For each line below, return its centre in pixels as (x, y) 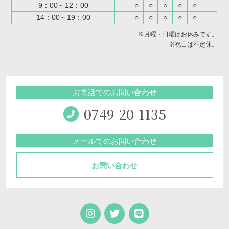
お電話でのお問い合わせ (114, 92)
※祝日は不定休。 (193, 44)
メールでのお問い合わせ (114, 141)
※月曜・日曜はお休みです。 (178, 34)
